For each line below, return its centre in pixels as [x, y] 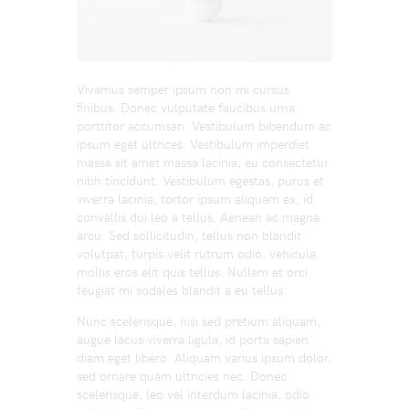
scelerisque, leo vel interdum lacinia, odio [193, 394]
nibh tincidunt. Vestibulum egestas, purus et [200, 180]
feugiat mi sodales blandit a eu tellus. [182, 290]
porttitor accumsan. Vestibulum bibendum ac [204, 126]
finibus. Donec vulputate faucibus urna [186, 107]
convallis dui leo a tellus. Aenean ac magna [198, 217]
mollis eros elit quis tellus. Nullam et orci [192, 272]
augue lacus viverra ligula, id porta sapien [193, 339]
